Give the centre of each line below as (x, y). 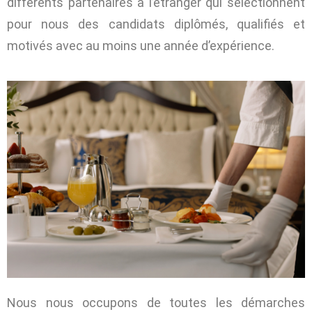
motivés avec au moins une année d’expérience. (141, 45)
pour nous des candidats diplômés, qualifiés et (156, 24)
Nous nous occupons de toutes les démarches (156, 302)
